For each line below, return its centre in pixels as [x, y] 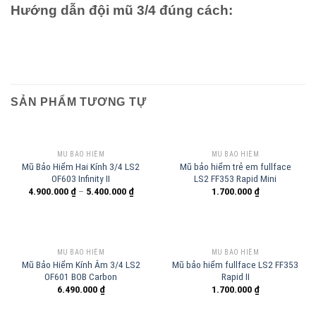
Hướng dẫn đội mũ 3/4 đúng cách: [122, 10]
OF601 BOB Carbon [81, 276]
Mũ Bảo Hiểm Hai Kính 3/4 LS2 [81, 166]
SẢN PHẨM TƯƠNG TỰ [79, 102]
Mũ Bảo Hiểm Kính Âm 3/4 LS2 [81, 264]
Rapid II [235, 276]
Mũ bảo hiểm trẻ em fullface [235, 166]
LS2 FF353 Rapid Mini [235, 178]
